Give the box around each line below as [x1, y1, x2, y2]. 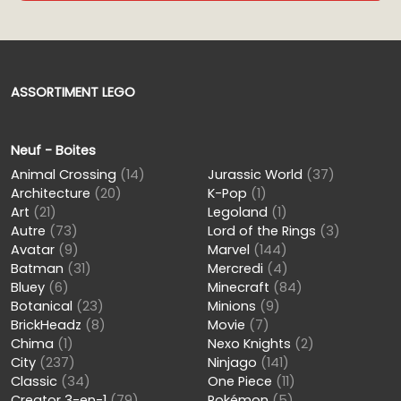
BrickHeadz [11, 315, 85, 334]
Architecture [11, 183, 94, 202]
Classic [11, 371, 61, 390]
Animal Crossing [11, 165, 120, 183]
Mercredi [207, 259, 267, 277]
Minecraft [207, 277, 273, 296]
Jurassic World [207, 165, 306, 183]
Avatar [11, 240, 58, 259]
